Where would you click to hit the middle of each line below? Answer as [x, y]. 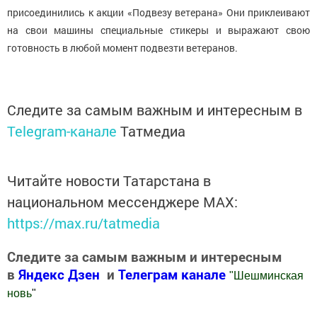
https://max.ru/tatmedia [83, 223]
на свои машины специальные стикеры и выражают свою [158, 30]
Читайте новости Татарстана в [109, 180]
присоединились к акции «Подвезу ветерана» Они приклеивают [158, 12]
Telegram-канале [62, 131]
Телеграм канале [174, 274]
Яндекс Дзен [59, 274]
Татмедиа [153, 131]
